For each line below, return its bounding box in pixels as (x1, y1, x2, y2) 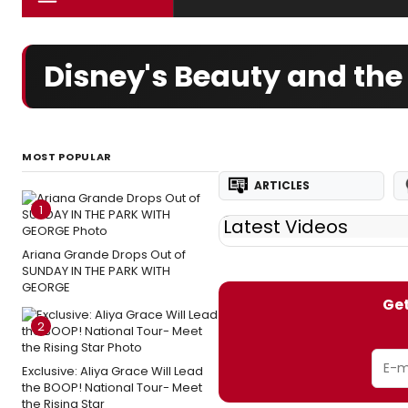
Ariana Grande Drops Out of (22, 246, 186, 263)
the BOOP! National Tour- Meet (22, 379, 202, 396)
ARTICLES (254, 178, 310, 193)
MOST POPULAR (22, 149, 112, 164)
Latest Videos (223, 214, 348, 240)
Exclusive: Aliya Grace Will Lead (22, 362, 203, 380)
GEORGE (22, 279, 70, 296)
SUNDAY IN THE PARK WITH (22, 262, 170, 280)
